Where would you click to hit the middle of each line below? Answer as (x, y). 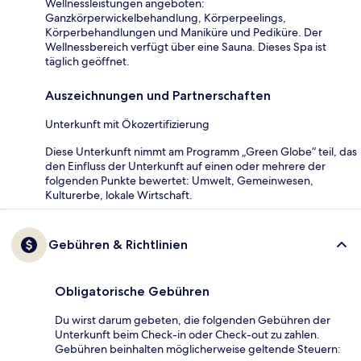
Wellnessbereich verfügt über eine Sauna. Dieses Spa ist (186, 46)
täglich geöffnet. (87, 61)
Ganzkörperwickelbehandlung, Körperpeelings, (166, 17)
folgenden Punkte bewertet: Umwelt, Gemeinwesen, (179, 180)
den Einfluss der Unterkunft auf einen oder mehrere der (185, 166)
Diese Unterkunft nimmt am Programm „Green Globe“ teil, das (201, 151)
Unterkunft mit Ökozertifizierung (127, 124)
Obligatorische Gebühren (132, 291)
